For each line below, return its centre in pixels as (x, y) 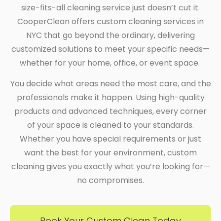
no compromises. (110, 181)
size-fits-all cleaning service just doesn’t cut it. (110, 8)
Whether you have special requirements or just (110, 139)
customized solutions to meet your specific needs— (110, 49)
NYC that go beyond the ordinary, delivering (110, 35)
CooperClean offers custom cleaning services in (110, 21)
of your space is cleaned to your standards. (110, 125)
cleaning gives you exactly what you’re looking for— (110, 167)
